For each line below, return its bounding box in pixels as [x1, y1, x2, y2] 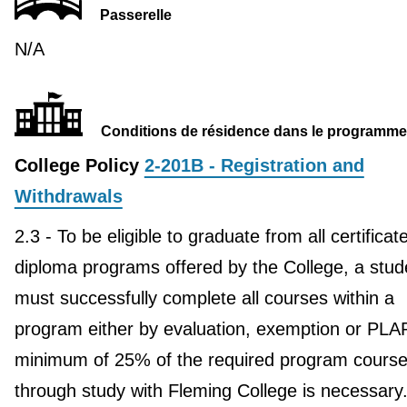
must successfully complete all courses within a [14, 287, 394, 308]
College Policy [14, 154, 144, 175]
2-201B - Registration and [144, 154, 364, 175]
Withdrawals [14, 185, 123, 206]
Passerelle [99, 6, 172, 23]
